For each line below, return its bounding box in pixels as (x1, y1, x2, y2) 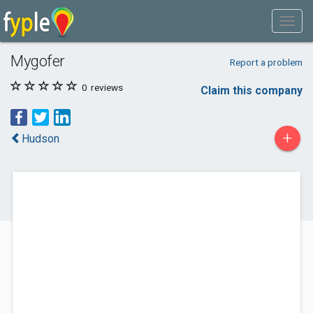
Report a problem (229, 57, 303, 68)
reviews (89, 82, 123, 93)
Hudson (22, 132, 59, 145)
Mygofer (10, 52, 65, 70)
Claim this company (201, 84, 303, 97)
